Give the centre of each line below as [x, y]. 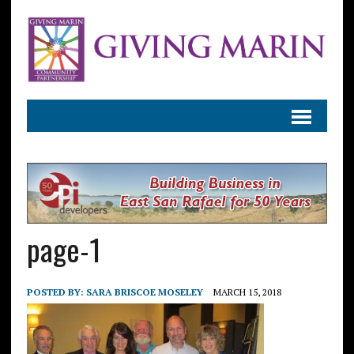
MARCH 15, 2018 [247, 292]
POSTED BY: [56, 292]
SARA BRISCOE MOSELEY [144, 292]
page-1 [64, 249]
